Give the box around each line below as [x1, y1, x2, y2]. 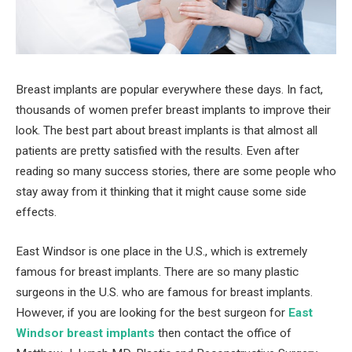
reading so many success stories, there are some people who [16, 164, 336, 178]
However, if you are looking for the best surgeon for [16, 305, 288, 320]
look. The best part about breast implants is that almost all [16, 123, 317, 137]
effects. [16, 205, 60, 219]
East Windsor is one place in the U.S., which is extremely [16, 244, 307, 258]
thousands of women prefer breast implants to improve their [16, 103, 331, 117]
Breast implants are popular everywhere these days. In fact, [16, 82, 323, 97]
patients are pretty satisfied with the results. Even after [16, 144, 299, 158]
